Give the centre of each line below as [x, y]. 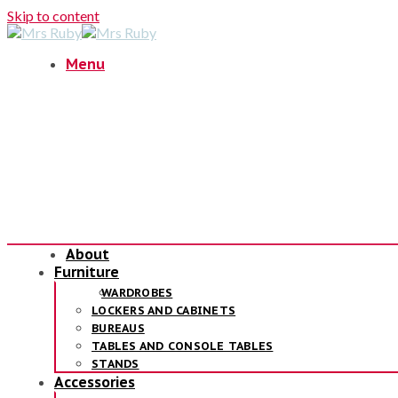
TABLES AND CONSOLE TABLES [183, 346]
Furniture [87, 272]
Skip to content [53, 16]
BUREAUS [118, 328]
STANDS [115, 364]
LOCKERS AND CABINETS [164, 310]
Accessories [95, 382]
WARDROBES [137, 293]
